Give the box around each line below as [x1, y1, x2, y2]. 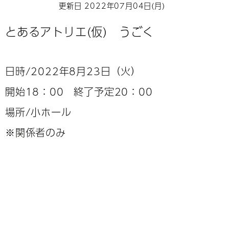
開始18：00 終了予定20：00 [5, 83, 153, 99]
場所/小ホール [5, 104, 72, 120]
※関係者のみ [5, 124, 66, 140]
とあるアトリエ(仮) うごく [5, 22, 154, 40]
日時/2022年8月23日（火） [5, 63, 141, 79]
